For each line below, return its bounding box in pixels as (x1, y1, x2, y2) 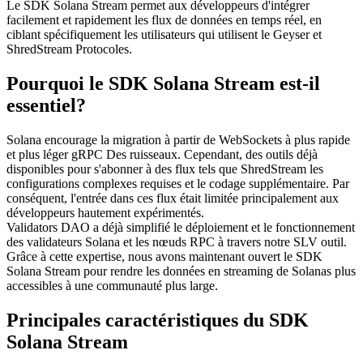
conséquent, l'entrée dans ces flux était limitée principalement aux (6, 190, 339, 205)
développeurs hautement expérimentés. (6, 205, 204, 220)
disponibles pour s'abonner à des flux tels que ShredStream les (6, 161, 323, 176)
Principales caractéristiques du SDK (6, 309, 309, 331)
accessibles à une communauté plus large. (6, 278, 218, 293)
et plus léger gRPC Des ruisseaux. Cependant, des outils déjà (6, 147, 318, 161)
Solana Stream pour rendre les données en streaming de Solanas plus (6, 263, 356, 278)
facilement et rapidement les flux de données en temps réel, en (6, 12, 322, 27)
